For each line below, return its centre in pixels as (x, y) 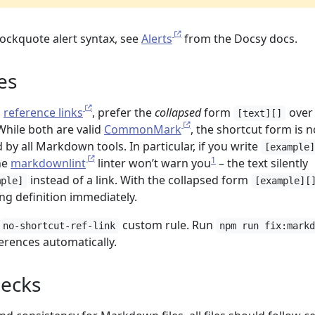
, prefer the (123, 112)
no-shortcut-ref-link (59, 226)
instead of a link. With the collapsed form (139, 180)
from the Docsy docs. (239, 39)
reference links (43, 112)
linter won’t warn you (153, 163)
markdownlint (48, 163)
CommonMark (142, 129)
